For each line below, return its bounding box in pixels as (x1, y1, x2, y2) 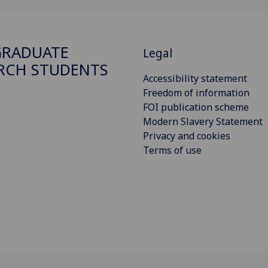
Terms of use (143, 143, 202, 157)
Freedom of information (143, 86, 249, 99)
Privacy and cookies (143, 129, 230, 142)
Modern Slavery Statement (143, 114, 263, 128)
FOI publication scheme (143, 100, 249, 114)
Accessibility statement (143, 71, 247, 85)
